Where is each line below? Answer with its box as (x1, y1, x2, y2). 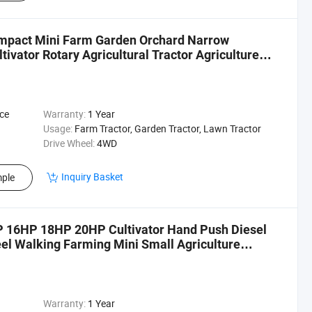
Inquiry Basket (61, 170, 123, 183)
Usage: (42, 122, 72, 135)
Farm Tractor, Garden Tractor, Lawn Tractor (74, 122, 261, 135)
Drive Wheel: (42, 136, 95, 150)
